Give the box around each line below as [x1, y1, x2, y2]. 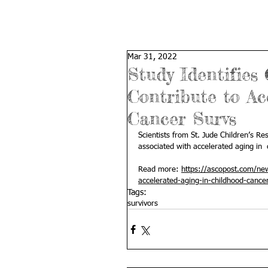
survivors [127, 200, 158, 208]
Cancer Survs [127, 108, 236, 129]
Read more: [138, 166, 181, 173]
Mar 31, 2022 [127, 53, 177, 61]
